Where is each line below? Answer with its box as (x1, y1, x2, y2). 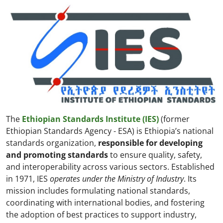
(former (159, 113, 190, 125)
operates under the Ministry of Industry (50, 173, 184, 185)
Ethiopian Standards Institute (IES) (20, 113, 159, 125)
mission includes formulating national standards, (6, 185, 190, 197)
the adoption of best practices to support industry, (6, 209, 197, 221)
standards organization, (6, 137, 98, 149)
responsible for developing (98, 137, 203, 149)
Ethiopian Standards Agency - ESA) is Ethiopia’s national (6, 125, 214, 137)
